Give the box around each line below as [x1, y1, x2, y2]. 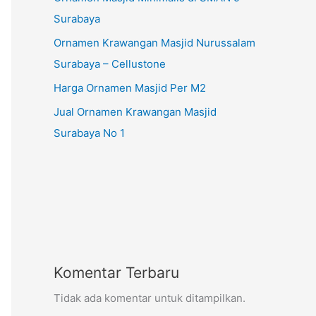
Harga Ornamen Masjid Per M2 [54, 80, 206, 95]
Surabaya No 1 [54, 126, 125, 140]
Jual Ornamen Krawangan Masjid [54, 104, 217, 119]
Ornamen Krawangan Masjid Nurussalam [54, 36, 255, 50]
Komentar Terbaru [54, 263, 179, 281]
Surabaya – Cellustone [54, 57, 166, 71]
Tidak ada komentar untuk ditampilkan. [54, 291, 245, 305]
